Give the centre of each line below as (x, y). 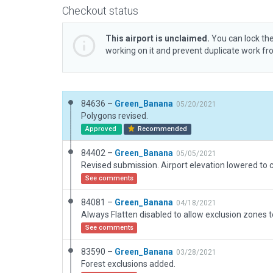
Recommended (162, 129)
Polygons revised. (115, 116)
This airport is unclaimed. (158, 38)
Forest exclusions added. (128, 264)
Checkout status (100, 11)
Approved (101, 129)
